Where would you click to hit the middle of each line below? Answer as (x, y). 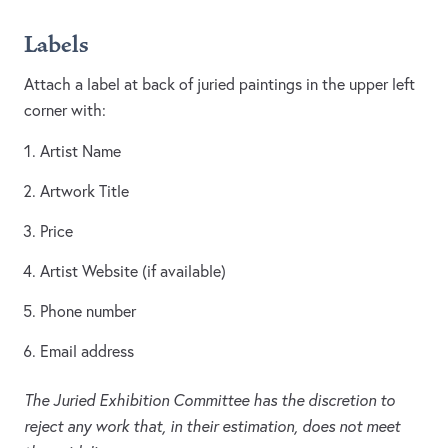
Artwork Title (84, 191)
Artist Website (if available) (133, 271)
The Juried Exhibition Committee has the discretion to (209, 400)
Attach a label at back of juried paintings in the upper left (219, 84)
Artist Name (80, 151)
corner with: (65, 110)
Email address (87, 351)
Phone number (88, 311)
